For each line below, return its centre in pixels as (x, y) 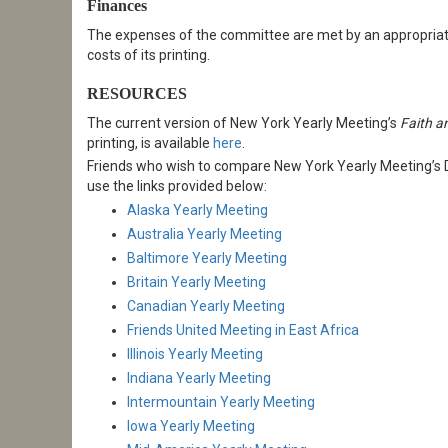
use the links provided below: (177, 186)
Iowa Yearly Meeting (191, 425)
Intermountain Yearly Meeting (221, 401)
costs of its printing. (148, 54)
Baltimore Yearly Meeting (207, 257)
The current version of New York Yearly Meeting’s (243, 122)
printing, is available (150, 142)
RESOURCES (137, 93)
